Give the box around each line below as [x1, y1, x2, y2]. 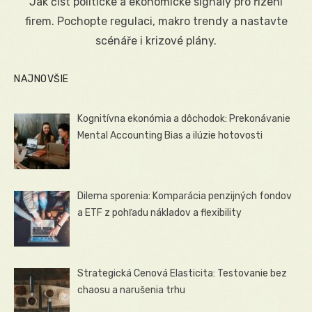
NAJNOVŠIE [14, 72, 69, 85]
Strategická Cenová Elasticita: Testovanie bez [77, 267, 288, 280]
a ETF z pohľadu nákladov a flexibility [77, 206, 242, 219]
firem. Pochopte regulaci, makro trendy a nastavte [24, 14, 288, 28]
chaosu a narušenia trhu [77, 284, 186, 297]
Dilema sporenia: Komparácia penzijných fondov [77, 189, 292, 202]
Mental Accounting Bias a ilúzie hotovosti [77, 129, 263, 141]
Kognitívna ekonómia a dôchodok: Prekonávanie [77, 112, 291, 125]
